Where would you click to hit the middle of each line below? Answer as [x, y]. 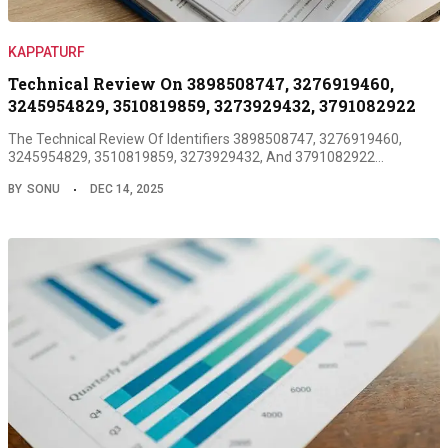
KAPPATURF [46, 51]
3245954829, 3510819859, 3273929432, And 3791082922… [196, 156]
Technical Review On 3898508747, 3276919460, [201, 83]
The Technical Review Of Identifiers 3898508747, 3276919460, [205, 138]
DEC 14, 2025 [127, 188]
